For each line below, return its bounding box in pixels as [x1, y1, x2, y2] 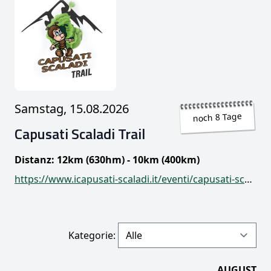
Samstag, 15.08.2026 [15, 100, 129, 117]
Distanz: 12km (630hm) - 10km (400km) [15, 152, 200, 166]
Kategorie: [68, 228, 118, 242]
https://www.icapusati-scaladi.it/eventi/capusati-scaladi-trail [244, 172, 252, 186]
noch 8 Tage [192, 109, 242, 124]
